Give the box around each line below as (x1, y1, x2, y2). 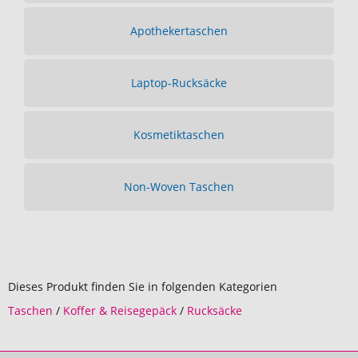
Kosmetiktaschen (133, 127, 225, 142)
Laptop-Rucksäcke (131, 75, 227, 90)
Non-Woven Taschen (124, 179, 234, 194)
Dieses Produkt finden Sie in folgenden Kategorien (8, 279, 277, 294)
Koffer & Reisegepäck (63, 303, 177, 318)
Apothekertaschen (130, 23, 228, 38)
